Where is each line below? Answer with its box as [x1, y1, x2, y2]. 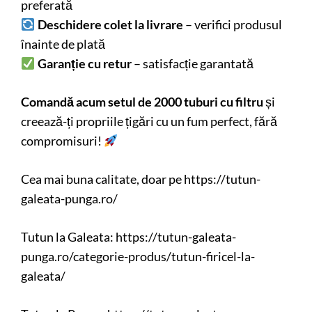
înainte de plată [21, 36, 105, 52]
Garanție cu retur [37, 55, 132, 71]
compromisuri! [21, 132, 104, 148]
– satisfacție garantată [131, 55, 253, 71]
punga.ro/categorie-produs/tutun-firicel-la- [21, 248, 255, 264]
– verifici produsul [182, 16, 282, 32]
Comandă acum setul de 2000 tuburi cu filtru [21, 93, 263, 109]
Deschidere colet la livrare [37, 16, 183, 32]
